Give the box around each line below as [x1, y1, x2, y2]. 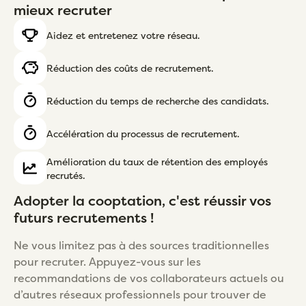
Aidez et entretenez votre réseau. [46, 28, 200, 42]
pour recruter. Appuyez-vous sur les [14, 253, 201, 269]
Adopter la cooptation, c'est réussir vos [14, 191, 271, 210]
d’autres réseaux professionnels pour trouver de [14, 286, 266, 302]
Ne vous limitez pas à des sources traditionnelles [14, 237, 269, 253]
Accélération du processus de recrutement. [46, 126, 240, 140]
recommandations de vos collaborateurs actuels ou [14, 270, 284, 286]
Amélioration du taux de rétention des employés [46, 154, 268, 168]
